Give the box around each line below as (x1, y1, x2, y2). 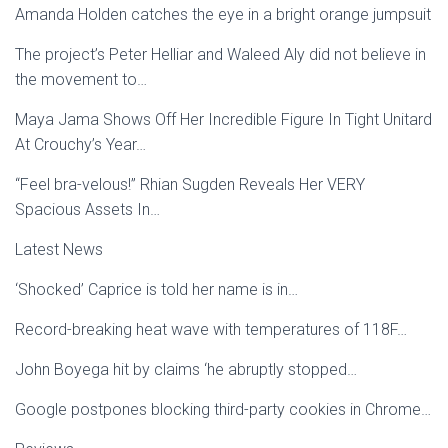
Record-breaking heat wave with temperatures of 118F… (15, 320, 407, 339)
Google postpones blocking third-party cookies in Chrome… (15, 400, 431, 419)
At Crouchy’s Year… (15, 135, 146, 154)
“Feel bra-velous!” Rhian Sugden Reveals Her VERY (15, 175, 365, 194)
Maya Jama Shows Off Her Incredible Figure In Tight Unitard (15, 110, 432, 129)
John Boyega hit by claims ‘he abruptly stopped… (15, 360, 357, 379)
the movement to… (15, 70, 147, 89)
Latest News (15, 240, 103, 259)
